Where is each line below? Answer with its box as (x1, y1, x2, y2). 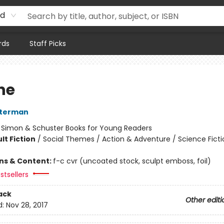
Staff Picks (29, 38, 66, 48)
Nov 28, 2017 (5, 200, 48, 210)
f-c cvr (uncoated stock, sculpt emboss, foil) (52, 156, 211, 166)
